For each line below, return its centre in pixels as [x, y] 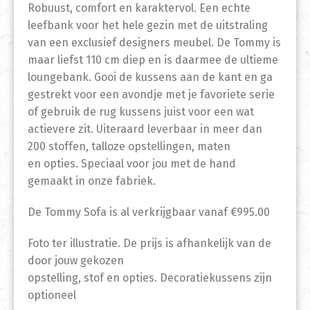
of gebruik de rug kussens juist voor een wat [141, 112]
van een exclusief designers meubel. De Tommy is [154, 43]
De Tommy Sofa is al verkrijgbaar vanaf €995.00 [149, 212]
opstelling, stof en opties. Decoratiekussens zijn [150, 278]
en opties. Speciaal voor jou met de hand [132, 164]
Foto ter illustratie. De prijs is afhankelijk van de [149, 244]
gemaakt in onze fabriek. [92, 181]
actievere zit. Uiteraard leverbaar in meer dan [145, 129]
